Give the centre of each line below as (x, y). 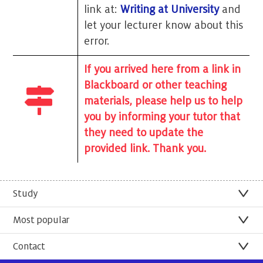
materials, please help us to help (163, 101)
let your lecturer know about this (164, 26)
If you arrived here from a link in (163, 70)
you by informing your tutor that (162, 117)
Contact (29, 247)
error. (97, 41)
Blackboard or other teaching (156, 85)
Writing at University (170, 10)
